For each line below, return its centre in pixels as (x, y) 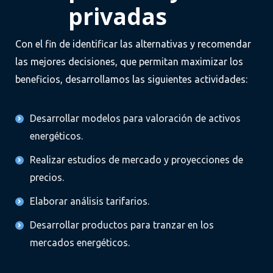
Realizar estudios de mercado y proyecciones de (136, 160)
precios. (47, 178)
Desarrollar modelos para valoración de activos (135, 119)
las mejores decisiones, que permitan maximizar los (129, 62)
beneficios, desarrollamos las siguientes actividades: (131, 80)
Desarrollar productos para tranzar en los (122, 225)
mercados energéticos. (80, 243)
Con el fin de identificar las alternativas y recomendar (133, 44)
